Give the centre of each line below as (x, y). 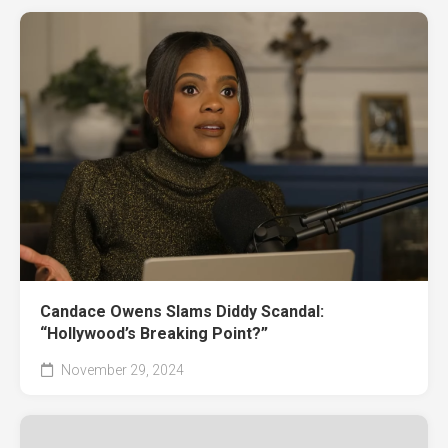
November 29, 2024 (121, 370)
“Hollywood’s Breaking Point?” (154, 334)
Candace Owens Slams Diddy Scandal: (182, 312)
